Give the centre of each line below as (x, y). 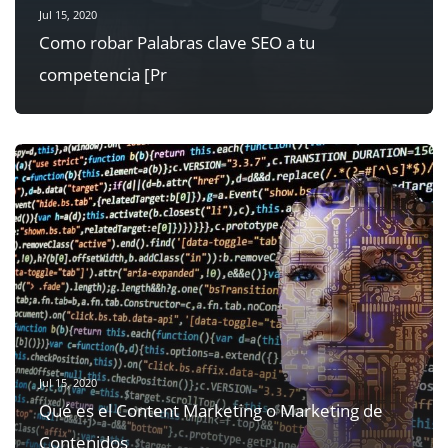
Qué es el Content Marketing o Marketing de (210, 410)
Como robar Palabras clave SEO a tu (176, 42)
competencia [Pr (102, 74)
